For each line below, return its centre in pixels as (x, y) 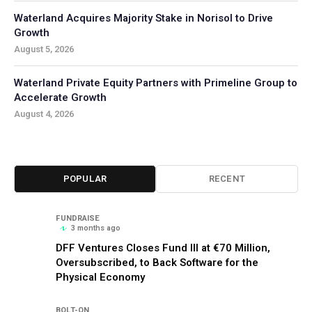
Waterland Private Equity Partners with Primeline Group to (156, 83)
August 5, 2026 (44, 49)
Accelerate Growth (60, 97)
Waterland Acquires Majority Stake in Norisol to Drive (143, 18)
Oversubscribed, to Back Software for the (157, 262)
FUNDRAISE (78, 218)
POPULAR (85, 179)
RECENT (227, 179)
